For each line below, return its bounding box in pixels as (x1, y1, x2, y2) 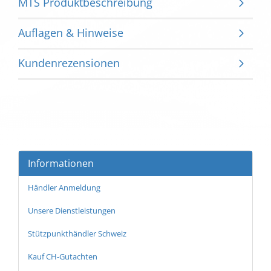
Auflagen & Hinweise (18, 25, 123, 40)
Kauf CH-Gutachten (28, 251, 97, 262)
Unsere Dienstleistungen (28, 205, 116, 216)
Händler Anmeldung (28, 182, 100, 193)
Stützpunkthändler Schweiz (28, 228, 126, 239)
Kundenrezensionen (18, 56, 120, 70)
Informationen (28, 157, 94, 170)
